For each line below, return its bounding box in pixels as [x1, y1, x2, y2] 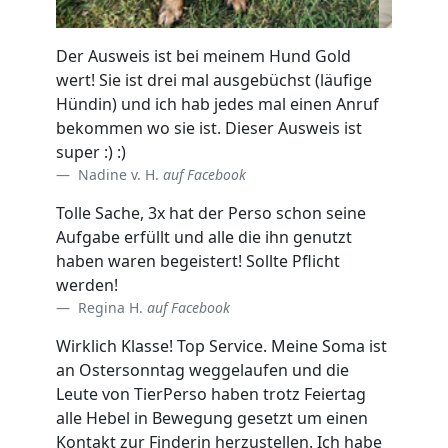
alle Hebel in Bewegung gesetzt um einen [56, 406, 368, 429]
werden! [56, 273, 118, 296]
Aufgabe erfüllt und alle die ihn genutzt [56, 225, 352, 248]
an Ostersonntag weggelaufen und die [56, 358, 349, 381]
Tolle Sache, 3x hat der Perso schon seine [56, 201, 366, 224]
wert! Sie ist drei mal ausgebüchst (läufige [56, 68, 372, 91]
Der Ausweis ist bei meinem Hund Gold [56, 44, 351, 67]
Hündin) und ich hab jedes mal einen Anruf [56, 92, 379, 115]
